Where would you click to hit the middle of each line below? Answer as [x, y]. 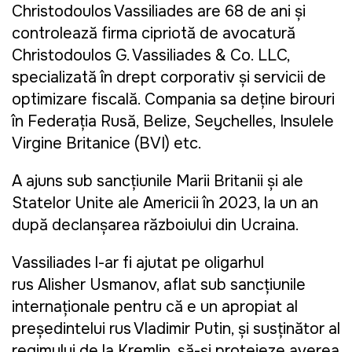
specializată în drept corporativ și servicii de [169, 78]
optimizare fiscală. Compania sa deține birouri [173, 100]
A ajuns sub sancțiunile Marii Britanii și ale [158, 181]
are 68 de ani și [249, 12]
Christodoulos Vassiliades [103, 12]
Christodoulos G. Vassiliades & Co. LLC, [151, 56]
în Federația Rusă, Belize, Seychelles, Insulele [173, 122]
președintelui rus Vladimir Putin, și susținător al [176, 329]
